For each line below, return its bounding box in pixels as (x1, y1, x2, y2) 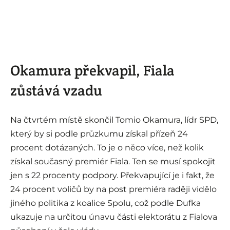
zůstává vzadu (10, 81, 102, 100)
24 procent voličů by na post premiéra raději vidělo (10, 184, 217, 194)
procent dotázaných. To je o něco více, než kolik (10, 142, 204, 152)
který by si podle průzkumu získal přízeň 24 (10, 128, 188, 139)
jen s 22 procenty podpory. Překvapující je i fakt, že (10, 170, 215, 180)
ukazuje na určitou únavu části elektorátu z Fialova (10, 212, 217, 222)
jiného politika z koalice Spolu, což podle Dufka (10, 198, 201, 208)
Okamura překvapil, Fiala (10, 61, 175, 80)
